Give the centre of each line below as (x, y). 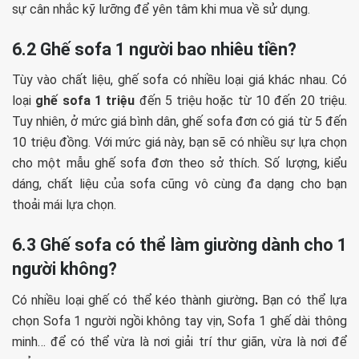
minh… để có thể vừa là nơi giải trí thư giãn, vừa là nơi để (179, 341)
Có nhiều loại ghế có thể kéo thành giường (133, 300)
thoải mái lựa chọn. (64, 205)
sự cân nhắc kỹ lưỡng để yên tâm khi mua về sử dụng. (161, 10)
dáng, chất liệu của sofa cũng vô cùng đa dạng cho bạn (179, 184)
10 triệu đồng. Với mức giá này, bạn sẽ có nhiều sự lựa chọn (179, 143)
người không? (65, 269)
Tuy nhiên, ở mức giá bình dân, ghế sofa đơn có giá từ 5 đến (179, 122)
